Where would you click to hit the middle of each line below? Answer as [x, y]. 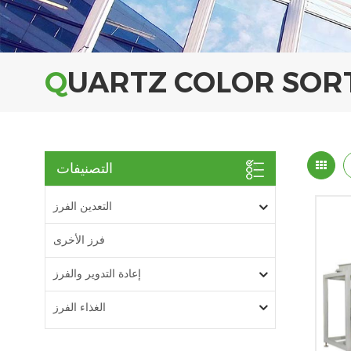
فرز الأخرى [79, 240]
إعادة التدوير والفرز [97, 274]
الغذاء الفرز [80, 308]
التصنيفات [85, 168]
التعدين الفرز [83, 206]
